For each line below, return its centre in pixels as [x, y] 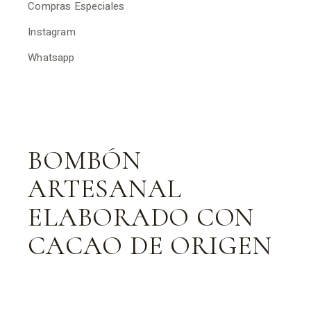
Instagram [52, 32]
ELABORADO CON [141, 217]
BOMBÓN [85, 160]
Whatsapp [51, 58]
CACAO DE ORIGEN [150, 246]
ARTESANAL [105, 189]
